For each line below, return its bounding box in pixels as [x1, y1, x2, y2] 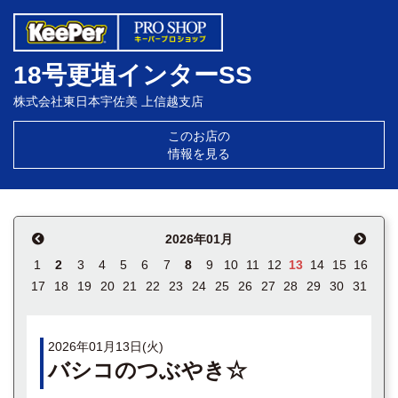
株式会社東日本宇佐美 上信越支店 [13, 94, 203, 108]
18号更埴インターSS [13, 61, 252, 89]
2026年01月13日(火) [48, 339, 163, 354]
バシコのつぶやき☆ [48, 358, 247, 382]
